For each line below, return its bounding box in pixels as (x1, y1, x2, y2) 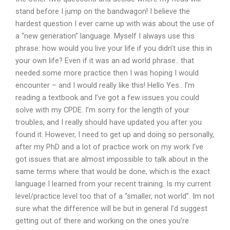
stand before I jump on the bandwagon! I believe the (15, 6, 190, 16)
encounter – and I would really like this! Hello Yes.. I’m (15, 80, 195, 90)
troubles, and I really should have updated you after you (15, 117, 202, 127)
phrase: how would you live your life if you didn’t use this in (15, 43, 212, 53)
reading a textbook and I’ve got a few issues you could (15, 92, 199, 102)
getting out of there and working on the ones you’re (15, 216, 189, 225)
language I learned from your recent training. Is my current (15, 179, 211, 188)
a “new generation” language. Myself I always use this (15, 31, 195, 41)
